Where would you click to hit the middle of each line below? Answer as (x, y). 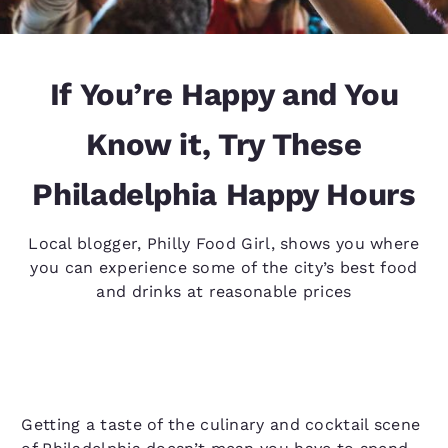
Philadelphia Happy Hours (224, 194)
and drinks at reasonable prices (224, 291)
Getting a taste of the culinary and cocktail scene (221, 424)
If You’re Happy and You (224, 94)
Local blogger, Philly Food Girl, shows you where (224, 243)
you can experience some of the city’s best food (224, 267)
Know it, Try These (224, 144)
